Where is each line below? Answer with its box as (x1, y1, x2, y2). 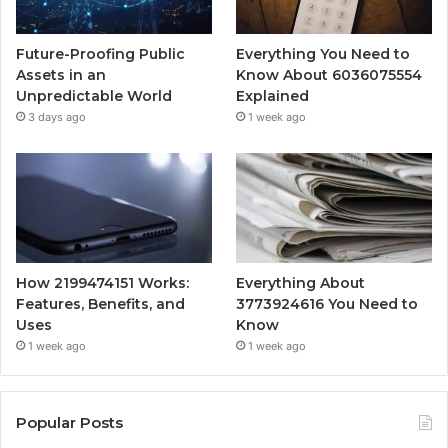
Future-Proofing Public (16, 44, 185, 63)
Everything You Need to (236, 44, 411, 63)
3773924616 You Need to (236, 294, 419, 313)
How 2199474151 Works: (16, 273, 189, 292)
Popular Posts (16, 412, 123, 432)
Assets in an (16, 65, 106, 84)
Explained (236, 86, 310, 105)
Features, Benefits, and (16, 294, 185, 313)
